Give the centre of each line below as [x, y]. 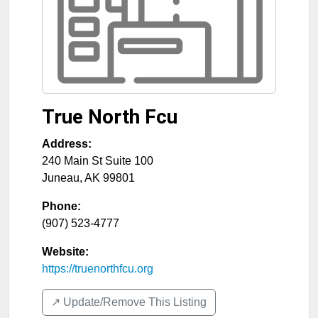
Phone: [61, 206]
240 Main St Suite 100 [98, 161]
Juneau [61, 178]
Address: [67, 144]
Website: [65, 252]
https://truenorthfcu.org [98, 269]
